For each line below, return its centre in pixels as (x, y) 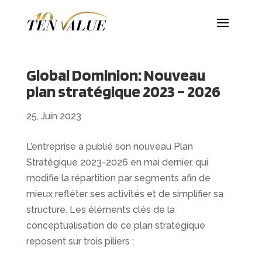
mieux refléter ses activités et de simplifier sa (125, 194)
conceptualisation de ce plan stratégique (116, 226)
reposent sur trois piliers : (80, 242)
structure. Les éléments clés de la (100, 210)
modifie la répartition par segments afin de (118, 178)
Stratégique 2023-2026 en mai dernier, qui (117, 163)
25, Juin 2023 (54, 116)
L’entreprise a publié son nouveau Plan (109, 147)
